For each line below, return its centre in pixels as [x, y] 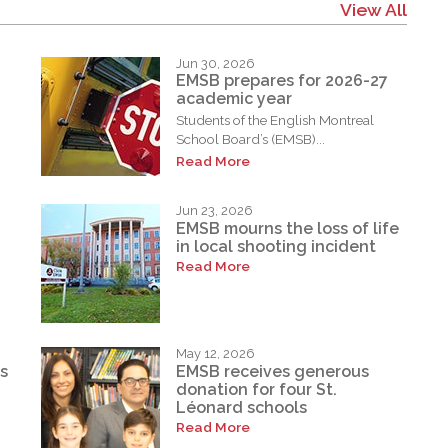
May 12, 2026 [216, 354]
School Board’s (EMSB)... [251, 139]
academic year [234, 99]
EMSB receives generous [273, 371]
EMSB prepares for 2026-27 [282, 81]
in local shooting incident [276, 246]
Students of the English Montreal [275, 120]
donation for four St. [257, 389]
